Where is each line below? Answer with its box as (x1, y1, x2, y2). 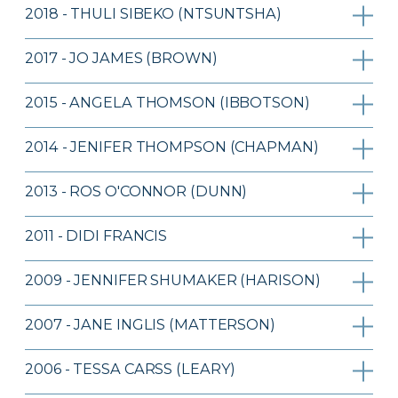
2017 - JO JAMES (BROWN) (25, 48, 218, 67)
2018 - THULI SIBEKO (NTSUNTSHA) (25, 4, 282, 22)
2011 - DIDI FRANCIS (25, 226, 168, 244)
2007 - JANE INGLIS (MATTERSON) (25, 314, 275, 333)
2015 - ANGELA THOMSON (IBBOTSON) (25, 92, 310, 111)
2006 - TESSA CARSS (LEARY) (25, 359, 236, 378)
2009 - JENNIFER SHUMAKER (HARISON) (25, 270, 321, 289)
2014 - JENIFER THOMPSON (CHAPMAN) (25, 137, 319, 155)
